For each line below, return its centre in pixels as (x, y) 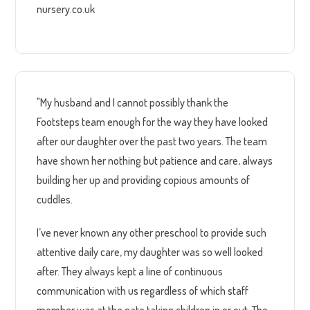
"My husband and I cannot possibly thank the (133, 102)
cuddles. (55, 199)
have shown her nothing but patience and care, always (155, 160)
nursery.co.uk (66, 9)
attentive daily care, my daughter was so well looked (150, 252)
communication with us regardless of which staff (143, 290)
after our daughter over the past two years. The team (152, 141)
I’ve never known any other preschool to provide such (152, 232)
